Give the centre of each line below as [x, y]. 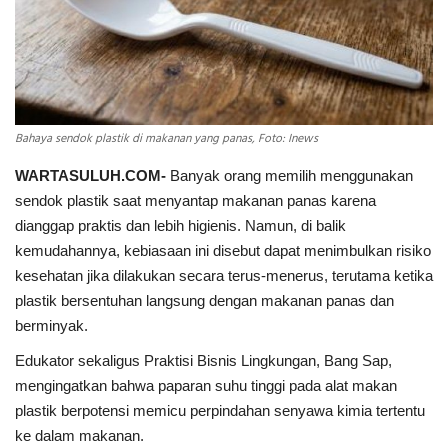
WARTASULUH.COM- [92, 176]
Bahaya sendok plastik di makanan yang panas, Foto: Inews [166, 139]
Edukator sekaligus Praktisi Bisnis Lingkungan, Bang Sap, [203, 361]
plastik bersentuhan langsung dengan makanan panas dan [204, 301]
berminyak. [51, 326]
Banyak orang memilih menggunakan [291, 176]
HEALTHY [46, 96]
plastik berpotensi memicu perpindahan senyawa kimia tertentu [220, 411]
